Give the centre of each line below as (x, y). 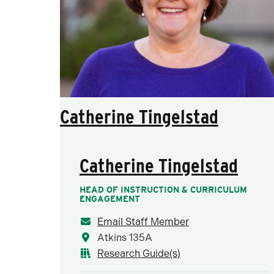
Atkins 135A (124, 238)
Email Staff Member (143, 222)
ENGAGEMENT (110, 199)
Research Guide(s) (139, 254)
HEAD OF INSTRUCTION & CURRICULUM (163, 190)
